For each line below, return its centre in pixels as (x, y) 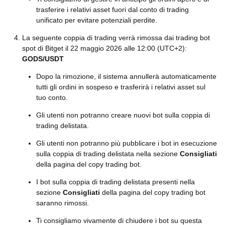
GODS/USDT (43, 59)
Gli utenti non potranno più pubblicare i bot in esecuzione (127, 143)
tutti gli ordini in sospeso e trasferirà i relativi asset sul (121, 87)
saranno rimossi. (63, 203)
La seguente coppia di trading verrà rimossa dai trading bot (116, 38)
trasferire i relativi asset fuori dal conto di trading (113, 10)
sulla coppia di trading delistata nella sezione (108, 154)
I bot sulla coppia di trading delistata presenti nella (116, 182)
